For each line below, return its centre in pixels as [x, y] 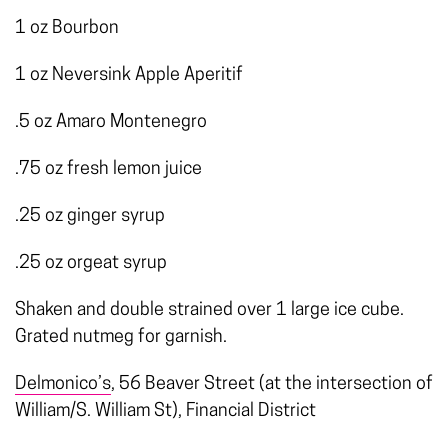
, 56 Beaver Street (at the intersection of [272, 385]
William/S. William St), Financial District [165, 412]
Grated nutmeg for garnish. [121, 338]
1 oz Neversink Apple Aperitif [129, 76]
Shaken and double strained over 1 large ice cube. [209, 311]
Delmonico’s [63, 385]
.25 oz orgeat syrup [91, 264]
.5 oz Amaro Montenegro [111, 123]
